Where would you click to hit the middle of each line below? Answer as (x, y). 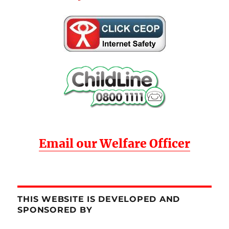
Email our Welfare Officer (114, 144)
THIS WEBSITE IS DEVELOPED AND (99, 199)
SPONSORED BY (55, 210)
